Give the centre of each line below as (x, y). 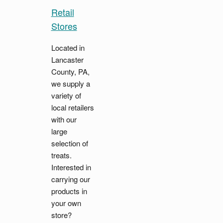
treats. (61, 155)
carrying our (70, 179)
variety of (66, 96)
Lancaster (67, 60)
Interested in (71, 167)
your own (66, 203)
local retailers (72, 108)
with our (64, 119)
